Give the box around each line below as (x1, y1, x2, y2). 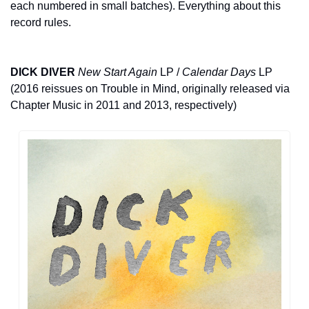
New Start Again (78, 66, 157, 78)
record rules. (10, 16, 71, 28)
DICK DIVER (10, 66, 75, 78)
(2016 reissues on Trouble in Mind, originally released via (10, 82, 290, 94)
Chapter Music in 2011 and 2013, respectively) (10, 99, 237, 111)
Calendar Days (182, 66, 256, 78)
